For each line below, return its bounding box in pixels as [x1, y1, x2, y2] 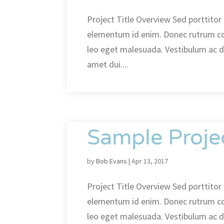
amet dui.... [87, 58, 129, 70]
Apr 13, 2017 [131, 156, 168, 165]
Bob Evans [96, 156, 127, 165]
